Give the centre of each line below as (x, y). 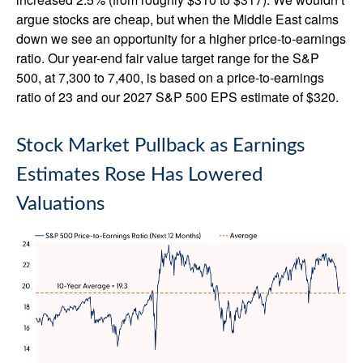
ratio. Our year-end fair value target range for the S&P (168, 58)
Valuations (60, 205)
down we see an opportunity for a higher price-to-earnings (181, 39)
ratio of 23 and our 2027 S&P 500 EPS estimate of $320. (177, 97)
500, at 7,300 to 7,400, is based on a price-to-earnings (170, 78)
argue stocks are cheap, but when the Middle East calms (177, 19)
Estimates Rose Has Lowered (139, 175)
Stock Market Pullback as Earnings (160, 146)
